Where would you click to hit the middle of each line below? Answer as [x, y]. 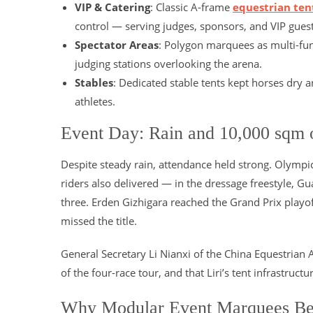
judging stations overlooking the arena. [168, 64]
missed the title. [99, 221]
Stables [94, 82]
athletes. [95, 101]
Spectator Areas [117, 45]
